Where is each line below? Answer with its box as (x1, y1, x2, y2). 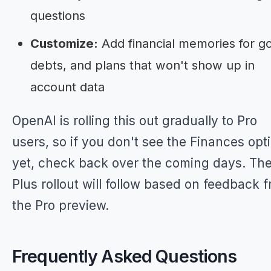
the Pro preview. (12, 198, 109, 213)
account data (30, 79, 105, 94)
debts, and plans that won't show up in (30, 57, 255, 73)
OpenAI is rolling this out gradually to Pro (12, 113, 257, 128)
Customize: (30, 36, 98, 51)
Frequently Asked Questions (12, 246, 237, 267)
